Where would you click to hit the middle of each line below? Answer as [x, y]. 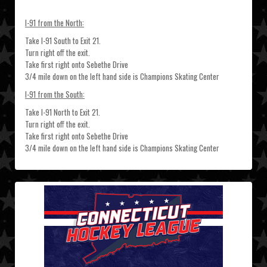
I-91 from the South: [55, 94]
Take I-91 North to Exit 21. [63, 112]
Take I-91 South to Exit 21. [63, 41]
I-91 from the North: [55, 23]
